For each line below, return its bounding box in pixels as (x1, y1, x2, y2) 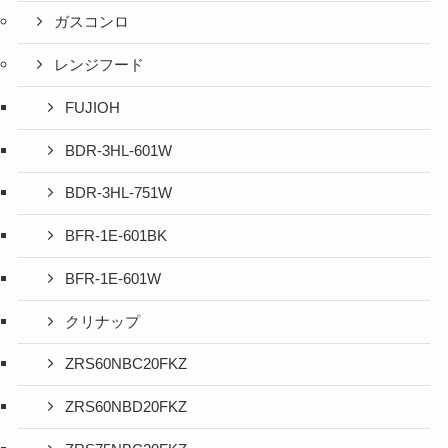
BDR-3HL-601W (65, 142, 173, 159)
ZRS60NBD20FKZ (65, 399, 188, 416)
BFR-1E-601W (65, 270, 162, 287)
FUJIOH (65, 99, 121, 116)
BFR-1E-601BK (65, 228, 168, 245)
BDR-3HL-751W (65, 185, 173, 202)
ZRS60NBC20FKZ (65, 356, 188, 373)
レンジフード (54, 57, 145, 74)
